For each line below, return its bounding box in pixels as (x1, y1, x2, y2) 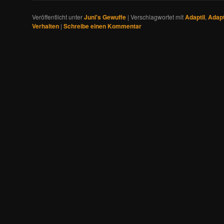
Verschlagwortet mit (130, 12, 183, 21)
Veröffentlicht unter (32, 12, 82, 21)
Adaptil (185, 12, 205, 22)
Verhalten (32, 21, 59, 31)
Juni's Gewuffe (84, 12, 126, 22)
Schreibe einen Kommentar (63, 21, 141, 31)
